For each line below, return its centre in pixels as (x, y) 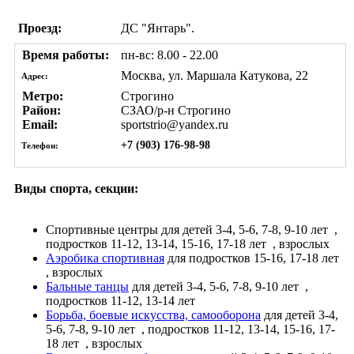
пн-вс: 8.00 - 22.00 (169, 55)
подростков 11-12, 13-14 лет (122, 300)
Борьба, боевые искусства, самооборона (153, 314)
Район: (40, 110)
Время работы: (64, 55)
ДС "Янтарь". (158, 28)
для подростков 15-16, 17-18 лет (253, 258)
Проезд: (40, 28)
